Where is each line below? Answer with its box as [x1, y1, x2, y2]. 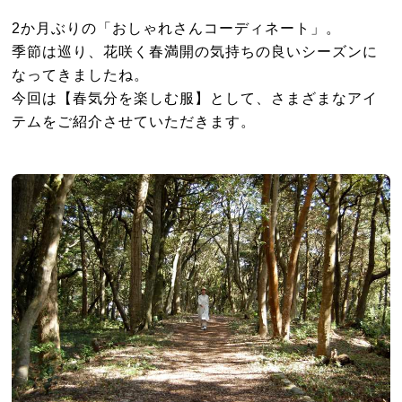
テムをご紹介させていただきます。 [12, 113, 257, 130]
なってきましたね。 [12, 66, 150, 83]
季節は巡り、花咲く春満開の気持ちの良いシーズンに [12, 43, 379, 60]
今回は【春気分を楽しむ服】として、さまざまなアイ [12, 90, 379, 107]
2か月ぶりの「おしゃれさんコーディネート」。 [12, 20, 342, 37]
